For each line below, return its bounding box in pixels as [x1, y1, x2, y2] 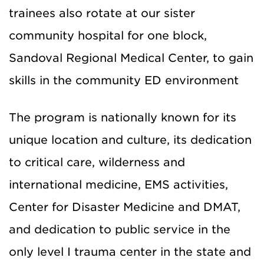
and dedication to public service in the [9, 222, 230, 236]
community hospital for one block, [9, 28, 207, 42]
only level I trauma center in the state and [9, 245, 251, 259]
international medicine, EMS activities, [9, 177, 228, 192]
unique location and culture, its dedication [9, 133, 252, 147]
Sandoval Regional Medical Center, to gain [9, 51, 253, 65]
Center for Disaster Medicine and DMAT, [9, 200, 240, 214]
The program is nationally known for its [9, 110, 236, 124]
